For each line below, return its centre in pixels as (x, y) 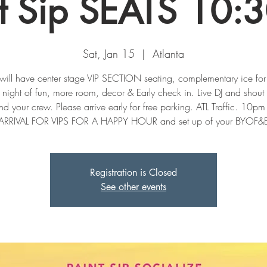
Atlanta (168, 54)
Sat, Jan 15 (109, 54)
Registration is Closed (133, 173)
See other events (133, 187)
